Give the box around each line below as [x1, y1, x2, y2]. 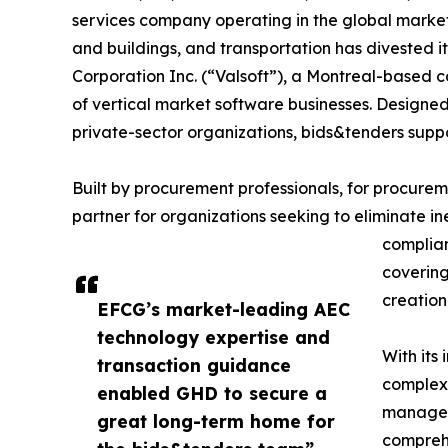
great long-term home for [97, 410, 335, 433]
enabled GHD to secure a [97, 382, 327, 405]
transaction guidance [97, 354, 291, 377]
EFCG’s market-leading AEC [97, 298, 350, 321]
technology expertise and [97, 326, 330, 349]
